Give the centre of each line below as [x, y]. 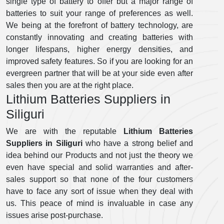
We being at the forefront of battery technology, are [99, 25]
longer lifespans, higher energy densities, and [99, 49]
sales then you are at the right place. [70, 85]
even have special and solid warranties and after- [99, 167]
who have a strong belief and [137, 143]
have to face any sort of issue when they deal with [99, 191]
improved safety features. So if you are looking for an [99, 61]
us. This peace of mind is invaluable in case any [99, 203]
